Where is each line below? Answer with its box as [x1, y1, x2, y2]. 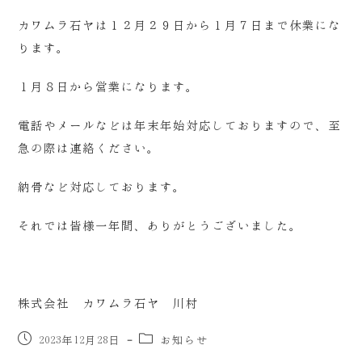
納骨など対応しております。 [18, 181, 187, 193]
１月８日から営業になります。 [18, 81, 200, 93]
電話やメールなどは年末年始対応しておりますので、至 [18, 120, 342, 132]
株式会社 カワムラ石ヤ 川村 [18, 297, 200, 309]
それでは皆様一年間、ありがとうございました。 [18, 220, 303, 232]
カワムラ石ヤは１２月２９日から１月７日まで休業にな [18, 19, 342, 32]
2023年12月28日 [39, 335, 121, 346]
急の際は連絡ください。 [18, 142, 161, 154]
